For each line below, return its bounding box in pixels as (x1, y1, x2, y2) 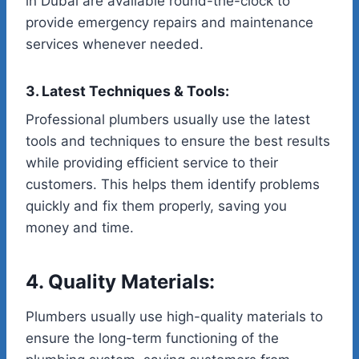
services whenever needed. (26, 36, 204, 53)
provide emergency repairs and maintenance (26, 14, 313, 31)
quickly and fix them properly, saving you (26, 198, 287, 215)
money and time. (26, 220, 134, 236)
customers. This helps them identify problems (26, 176, 320, 193)
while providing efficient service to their (26, 155, 278, 171)
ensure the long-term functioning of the (26, 330, 279, 347)
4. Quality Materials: (26, 270, 215, 294)
